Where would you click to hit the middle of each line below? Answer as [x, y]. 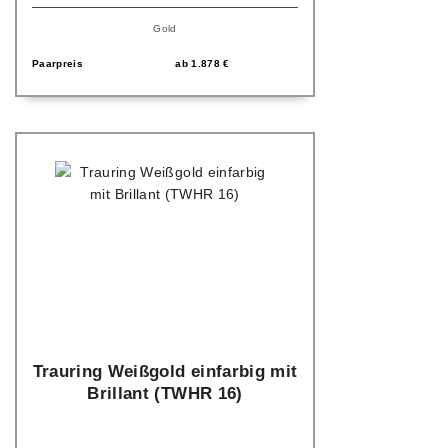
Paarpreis [58, 64]
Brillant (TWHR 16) [165, 394]
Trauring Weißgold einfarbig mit [165, 372]
